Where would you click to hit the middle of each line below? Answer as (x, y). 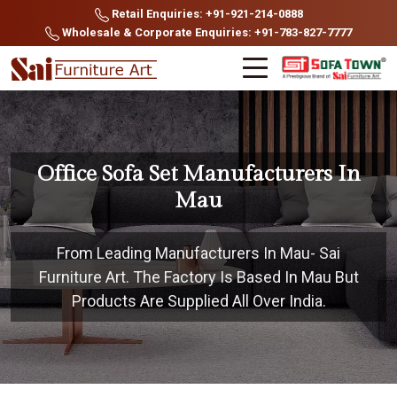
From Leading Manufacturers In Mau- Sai (198, 253)
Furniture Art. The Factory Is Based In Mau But (198, 277)
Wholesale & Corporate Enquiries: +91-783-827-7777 (206, 32)
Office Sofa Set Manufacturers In (198, 174)
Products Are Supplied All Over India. (198, 301)
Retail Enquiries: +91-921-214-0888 (206, 14)
